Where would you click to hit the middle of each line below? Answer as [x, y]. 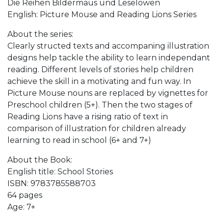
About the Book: [40, 160]
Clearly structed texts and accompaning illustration [108, 46]
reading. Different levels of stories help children [100, 69]
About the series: [40, 34]
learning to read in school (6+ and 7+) [79, 140]
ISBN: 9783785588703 [52, 183]
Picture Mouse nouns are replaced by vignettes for [108, 93]
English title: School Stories [60, 171]
